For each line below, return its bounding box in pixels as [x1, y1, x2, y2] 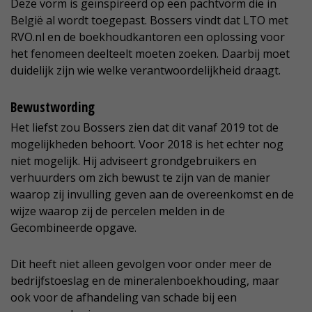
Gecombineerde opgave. [10, 220, 136, 236]
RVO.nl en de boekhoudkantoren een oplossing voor [10, 29, 285, 45]
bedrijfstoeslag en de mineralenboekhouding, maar [10, 273, 279, 289]
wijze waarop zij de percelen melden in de [10, 203, 225, 219]
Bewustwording [10, 98, 95, 117]
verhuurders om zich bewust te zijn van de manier [10, 170, 270, 186]
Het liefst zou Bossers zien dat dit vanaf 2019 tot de [10, 120, 279, 136]
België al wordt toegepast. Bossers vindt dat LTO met [10, 13, 288, 29]
